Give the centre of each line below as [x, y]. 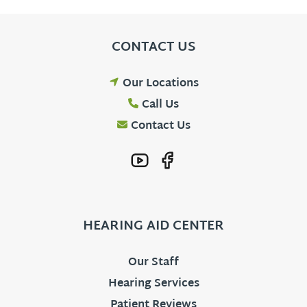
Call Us [160, 106]
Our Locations [160, 84]
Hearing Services [153, 284]
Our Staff [153, 263]
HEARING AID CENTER [153, 227]
